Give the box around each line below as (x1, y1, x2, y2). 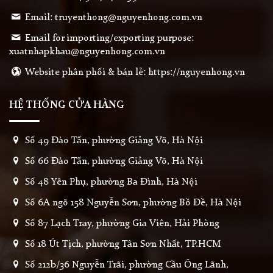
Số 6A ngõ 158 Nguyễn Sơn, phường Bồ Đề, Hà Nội (23, 198, 242, 208)
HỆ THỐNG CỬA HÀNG (9, 100, 124, 110)
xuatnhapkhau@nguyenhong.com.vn (9, 47, 165, 57)
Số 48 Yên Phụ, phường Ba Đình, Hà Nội (23, 177, 198, 187)
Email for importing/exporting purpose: (23, 34, 194, 43)
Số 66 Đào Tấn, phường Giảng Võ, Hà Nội (23, 157, 204, 166)
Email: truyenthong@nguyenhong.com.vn (23, 13, 203, 23)
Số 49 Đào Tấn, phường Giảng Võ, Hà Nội (23, 136, 204, 146)
